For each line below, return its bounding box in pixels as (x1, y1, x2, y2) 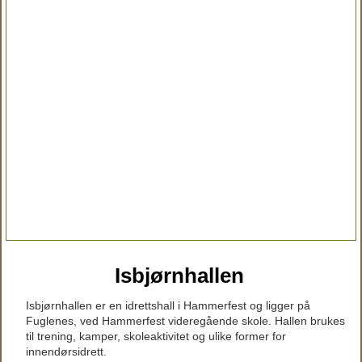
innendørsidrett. (26, 345, 107, 358)
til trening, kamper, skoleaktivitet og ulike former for (26, 330, 286, 343)
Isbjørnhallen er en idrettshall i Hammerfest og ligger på (26, 299, 310, 312)
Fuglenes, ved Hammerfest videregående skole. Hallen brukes (26, 314, 345, 327)
